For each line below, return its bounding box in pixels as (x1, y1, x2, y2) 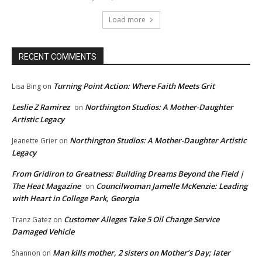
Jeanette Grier (12, 135, 57, 146)
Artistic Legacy (12, 113, 64, 125)
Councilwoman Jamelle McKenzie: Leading (96, 180, 247, 191)
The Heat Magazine (12, 180, 81, 191)
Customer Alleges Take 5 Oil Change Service (64, 213, 219, 225)
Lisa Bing (12, 81, 41, 91)
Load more (108, 14, 146, 25)
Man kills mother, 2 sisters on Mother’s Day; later (53, 247, 230, 258)
